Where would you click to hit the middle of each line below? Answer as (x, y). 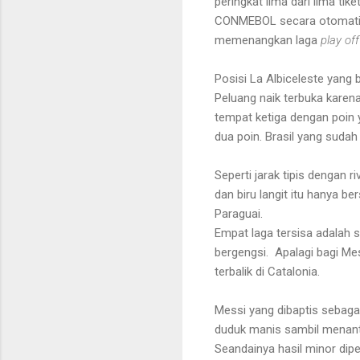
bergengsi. (241, 252)
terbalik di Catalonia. (267, 271)
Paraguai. (239, 213)
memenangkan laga (268, 40)
